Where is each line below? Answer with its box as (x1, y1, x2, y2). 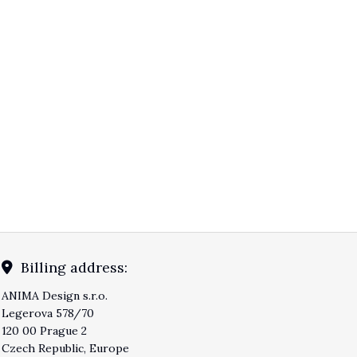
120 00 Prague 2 (2, 324, 88, 339)
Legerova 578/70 (2, 306, 95, 321)
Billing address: (21, 258, 128, 277)
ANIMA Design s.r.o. (2, 288, 108, 304)
